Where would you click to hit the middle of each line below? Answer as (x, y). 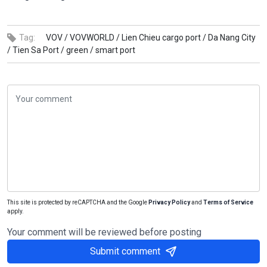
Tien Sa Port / (38, 50)
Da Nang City (232, 37)
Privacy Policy (169, 202)
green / (80, 50)
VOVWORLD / (95, 37)
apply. (15, 211)
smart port (115, 50)
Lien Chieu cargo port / (164, 37)
